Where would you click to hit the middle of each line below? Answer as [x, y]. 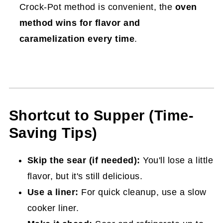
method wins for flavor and [80, 23]
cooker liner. [53, 208]
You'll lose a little [177, 160]
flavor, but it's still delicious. [85, 176]
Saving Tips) [53, 133]
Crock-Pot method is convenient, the [97, 7]
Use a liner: [53, 192]
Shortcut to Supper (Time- [101, 115]
